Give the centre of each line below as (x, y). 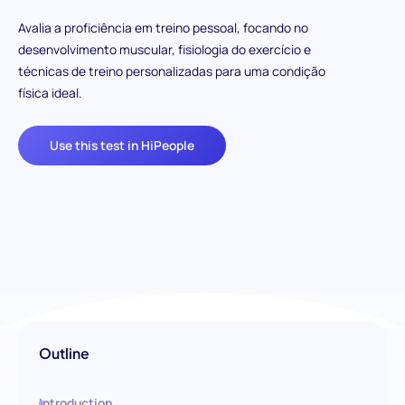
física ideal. (49, 93)
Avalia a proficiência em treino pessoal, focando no (163, 28)
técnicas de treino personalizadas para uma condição (171, 71)
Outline (65, 353)
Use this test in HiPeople (122, 145)
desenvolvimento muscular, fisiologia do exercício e (164, 50)
